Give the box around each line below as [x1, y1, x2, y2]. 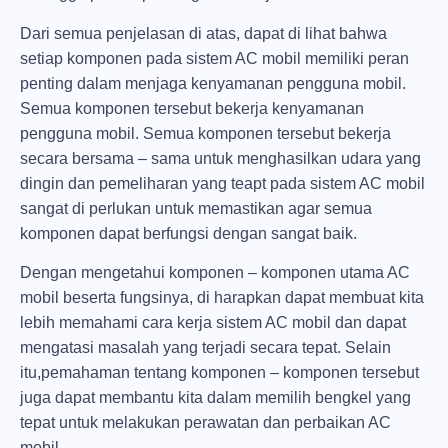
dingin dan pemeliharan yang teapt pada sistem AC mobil [20, 174, 425, 192]
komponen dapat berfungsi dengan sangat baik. [20, 224, 357, 242]
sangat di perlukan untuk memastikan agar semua [20, 199, 372, 217]
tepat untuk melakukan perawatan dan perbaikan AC [20, 414, 391, 432]
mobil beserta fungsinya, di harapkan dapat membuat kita [20, 289, 424, 307]
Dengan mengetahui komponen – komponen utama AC [20, 264, 410, 282]
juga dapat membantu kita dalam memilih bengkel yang [20, 389, 411, 407]
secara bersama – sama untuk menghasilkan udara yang [20, 149, 421, 167]
